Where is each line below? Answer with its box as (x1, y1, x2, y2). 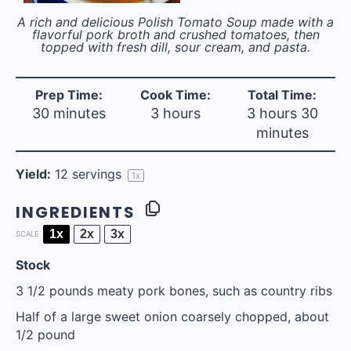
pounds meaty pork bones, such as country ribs (45, 283, 332, 299)
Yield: (16, 166, 51, 182)
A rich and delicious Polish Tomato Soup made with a (17, 14, 334, 30)
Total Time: (248, 87, 317, 103)
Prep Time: (35, 87, 103, 103)
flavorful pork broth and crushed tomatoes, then (31, 27, 320, 42)
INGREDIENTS (16, 201, 136, 223)
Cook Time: (140, 87, 211, 103)
